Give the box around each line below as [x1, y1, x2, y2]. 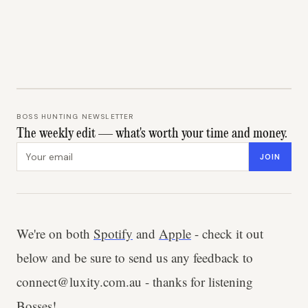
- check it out [191, 225, 263, 242]
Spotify [93, 225, 133, 242]
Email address [16, 142, 85, 157]
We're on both [16, 225, 93, 242]
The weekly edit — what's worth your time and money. [16, 127, 287, 141]
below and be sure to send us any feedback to [16, 249, 253, 266]
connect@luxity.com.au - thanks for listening [16, 273, 253, 290]
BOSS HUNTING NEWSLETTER [16, 112, 134, 121]
